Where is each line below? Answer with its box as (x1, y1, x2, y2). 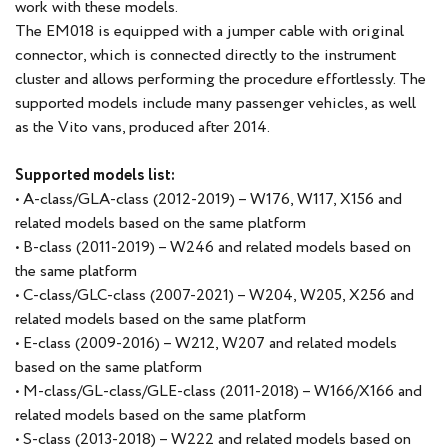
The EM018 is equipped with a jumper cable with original (15, 20, 404, 44)
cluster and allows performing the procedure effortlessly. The (15, 68, 426, 92)
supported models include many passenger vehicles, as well (15, 92, 416, 116)
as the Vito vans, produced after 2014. (15, 116, 270, 140)
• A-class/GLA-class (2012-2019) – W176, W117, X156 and (15, 188, 402, 212)
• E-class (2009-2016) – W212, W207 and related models (15, 332, 397, 356)
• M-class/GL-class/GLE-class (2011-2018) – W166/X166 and (15, 380, 422, 404)
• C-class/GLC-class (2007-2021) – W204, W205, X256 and (15, 284, 414, 308)
